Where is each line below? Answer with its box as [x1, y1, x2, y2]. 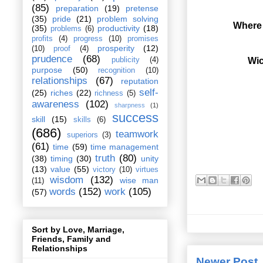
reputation [121, 76, 159, 86]
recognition [98, 66, 136, 75]
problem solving [97, 14, 159, 24]
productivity [97, 23, 140, 33]
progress [73, 35, 103, 43]
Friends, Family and [32, 234, 111, 244]
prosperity [97, 43, 134, 53]
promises [127, 35, 159, 43]
